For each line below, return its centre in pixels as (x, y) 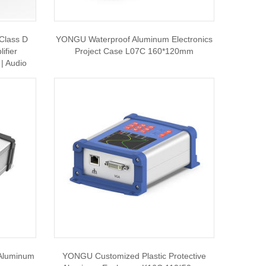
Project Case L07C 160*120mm (134, 51)
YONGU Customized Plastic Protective (134, 256)
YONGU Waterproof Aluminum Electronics (134, 39)
